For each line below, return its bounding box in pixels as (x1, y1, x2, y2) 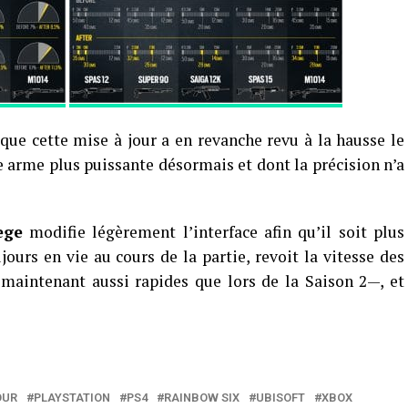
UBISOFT (256, 391, 305, 404)
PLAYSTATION (34, 391, 110, 404)
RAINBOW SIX (164, 391, 240, 404)
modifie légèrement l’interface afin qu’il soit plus (22, 221, 405, 242)
